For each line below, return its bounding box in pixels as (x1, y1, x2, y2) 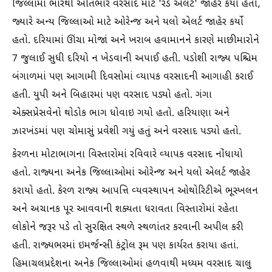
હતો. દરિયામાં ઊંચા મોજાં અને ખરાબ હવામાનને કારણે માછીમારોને (12, 35, 259, 47)
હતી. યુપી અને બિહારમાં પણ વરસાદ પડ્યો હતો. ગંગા (12, 89, 212, 102)
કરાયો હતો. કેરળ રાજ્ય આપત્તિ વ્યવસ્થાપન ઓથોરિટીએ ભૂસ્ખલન (12, 185, 258, 198)
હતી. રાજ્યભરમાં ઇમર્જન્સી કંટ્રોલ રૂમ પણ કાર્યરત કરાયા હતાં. (12, 240, 239, 253)
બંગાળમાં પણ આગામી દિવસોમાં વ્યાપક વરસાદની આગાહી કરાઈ (12, 71, 253, 84)
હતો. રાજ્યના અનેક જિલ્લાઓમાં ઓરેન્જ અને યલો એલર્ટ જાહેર (12, 167, 250, 180)
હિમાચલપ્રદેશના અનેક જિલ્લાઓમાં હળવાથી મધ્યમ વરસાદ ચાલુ (12, 258, 251, 271)
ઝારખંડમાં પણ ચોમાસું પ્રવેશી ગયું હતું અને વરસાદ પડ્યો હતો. (12, 126, 241, 138)
